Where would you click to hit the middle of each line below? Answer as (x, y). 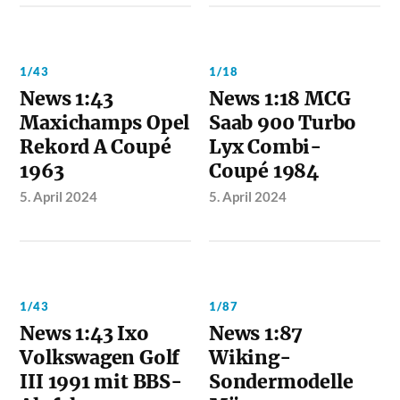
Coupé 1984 (264, 171)
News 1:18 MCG (280, 98)
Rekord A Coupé (96, 146)
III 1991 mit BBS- (101, 381)
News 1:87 (256, 333)
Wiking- (250, 357)
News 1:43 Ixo (84, 333)
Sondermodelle (281, 381)
